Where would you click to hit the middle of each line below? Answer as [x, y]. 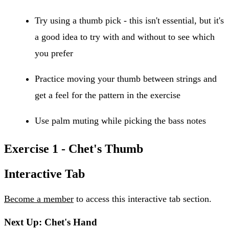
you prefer [54, 53]
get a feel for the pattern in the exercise [108, 95]
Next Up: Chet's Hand [51, 222]
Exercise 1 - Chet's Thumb [74, 148]
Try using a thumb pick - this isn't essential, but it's [129, 20]
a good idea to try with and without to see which [125, 37]
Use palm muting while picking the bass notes [120, 120]
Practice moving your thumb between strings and [126, 78]
